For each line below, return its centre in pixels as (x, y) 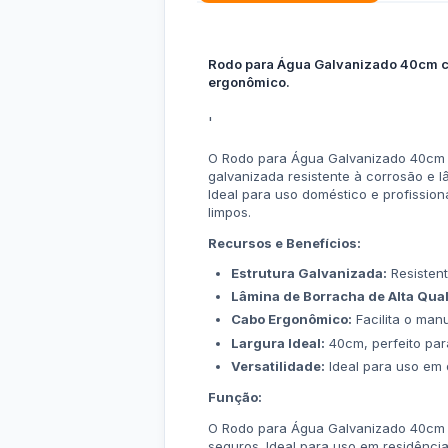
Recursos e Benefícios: (284, 243)
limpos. (229, 212)
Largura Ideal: (277, 342)
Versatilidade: (277, 365)
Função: (235, 396)
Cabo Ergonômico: (291, 319)
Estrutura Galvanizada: (308, 273)
